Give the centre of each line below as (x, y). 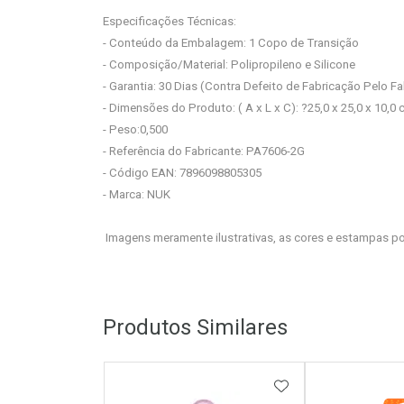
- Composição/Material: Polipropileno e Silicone (229, 64)
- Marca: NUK (137, 194)
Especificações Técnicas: (170, 21)
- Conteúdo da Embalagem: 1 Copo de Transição (232, 43)
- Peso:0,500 (135, 129)
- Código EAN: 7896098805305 (182, 173)
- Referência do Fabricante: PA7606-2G (204, 151)
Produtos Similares (195, 327)
